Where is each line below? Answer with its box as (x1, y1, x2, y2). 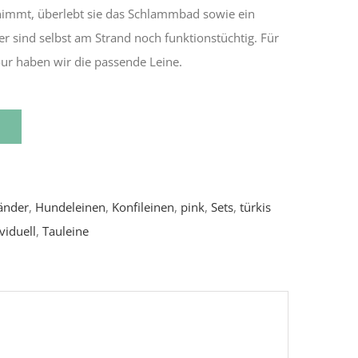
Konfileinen (112, 199, 174, 215)
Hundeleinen (35, 199, 105, 215)
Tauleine (42, 223, 89, 239)
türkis (240, 199, 271, 215)
